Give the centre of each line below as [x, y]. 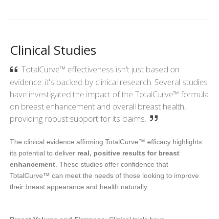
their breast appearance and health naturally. [79, 186]
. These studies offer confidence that [112, 164]
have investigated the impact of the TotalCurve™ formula [109, 94]
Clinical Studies [53, 50]
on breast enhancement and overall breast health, [98, 106]
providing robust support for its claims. [78, 118]
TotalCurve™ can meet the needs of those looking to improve [104, 175]
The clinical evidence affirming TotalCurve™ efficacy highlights [106, 142]
